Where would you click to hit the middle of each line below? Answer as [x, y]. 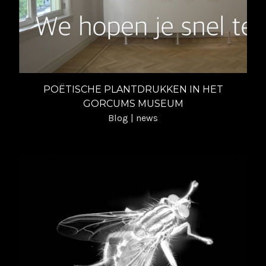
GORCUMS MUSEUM [133, 103]
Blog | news [133, 118]
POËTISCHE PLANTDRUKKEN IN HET [133, 89]
